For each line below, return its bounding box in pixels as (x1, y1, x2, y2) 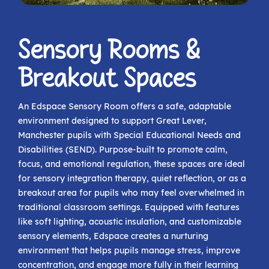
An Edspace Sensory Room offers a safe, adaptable (18, 101, 231, 112)
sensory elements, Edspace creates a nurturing (18, 231, 208, 242)
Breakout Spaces (18, 65, 196, 93)
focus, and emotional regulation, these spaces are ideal (18, 159, 245, 170)
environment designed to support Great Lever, (18, 115, 207, 127)
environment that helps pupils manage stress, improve (18, 245, 240, 256)
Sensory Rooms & (18, 37, 201, 65)
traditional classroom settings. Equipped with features (18, 202, 240, 213)
